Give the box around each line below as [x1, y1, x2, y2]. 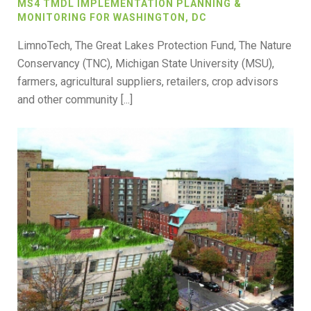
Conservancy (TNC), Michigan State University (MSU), [17, 56, 274, 70]
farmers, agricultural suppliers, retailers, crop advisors [17, 74, 278, 88]
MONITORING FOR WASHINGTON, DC [17, 11, 207, 23]
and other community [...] [17, 92, 133, 106]
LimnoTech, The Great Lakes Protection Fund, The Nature [17, 38, 292, 52]
